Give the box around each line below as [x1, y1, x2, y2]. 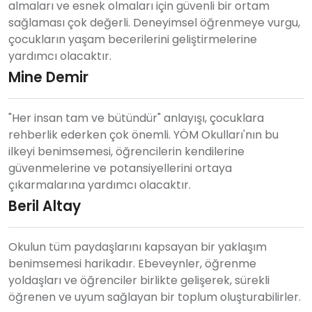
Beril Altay [8, 196, 81, 216]
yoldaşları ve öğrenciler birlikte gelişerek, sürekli [8, 272, 270, 288]
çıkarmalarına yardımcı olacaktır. [8, 176, 191, 193]
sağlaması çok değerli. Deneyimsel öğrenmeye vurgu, [8, 14, 300, 31]
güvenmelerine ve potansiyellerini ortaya [8, 159, 232, 176]
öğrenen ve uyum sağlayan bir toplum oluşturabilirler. [8, 288, 301, 305]
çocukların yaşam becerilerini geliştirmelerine [8, 31, 257, 47]
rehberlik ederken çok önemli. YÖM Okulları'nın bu [8, 126, 279, 143]
